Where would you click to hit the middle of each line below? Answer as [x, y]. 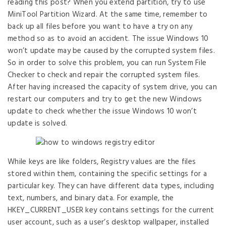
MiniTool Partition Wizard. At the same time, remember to [108, 15]
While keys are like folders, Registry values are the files [102, 162]
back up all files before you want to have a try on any [100, 27]
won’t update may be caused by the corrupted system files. [111, 51]
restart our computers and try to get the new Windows [105, 99]
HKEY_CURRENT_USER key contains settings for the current [111, 210]
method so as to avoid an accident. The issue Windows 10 [108, 39]
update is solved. [38, 124]
